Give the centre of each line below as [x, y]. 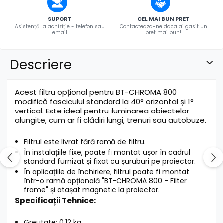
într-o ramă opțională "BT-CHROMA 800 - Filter [105, 181]
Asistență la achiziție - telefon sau [60, 27]
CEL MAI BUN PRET [163, 19]
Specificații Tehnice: [55, 201]
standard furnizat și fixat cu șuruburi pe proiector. [110, 162]
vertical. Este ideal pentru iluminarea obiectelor [102, 111]
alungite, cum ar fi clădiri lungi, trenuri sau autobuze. [111, 120]
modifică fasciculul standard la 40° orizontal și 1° [104, 102]
